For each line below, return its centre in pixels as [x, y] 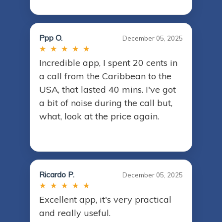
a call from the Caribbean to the [105, 76]
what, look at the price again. [99, 116]
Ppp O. [51, 38]
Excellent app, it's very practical [105, 200]
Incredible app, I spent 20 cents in [108, 63]
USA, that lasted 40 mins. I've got [108, 90]
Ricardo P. [57, 175]
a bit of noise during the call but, [106, 103]
